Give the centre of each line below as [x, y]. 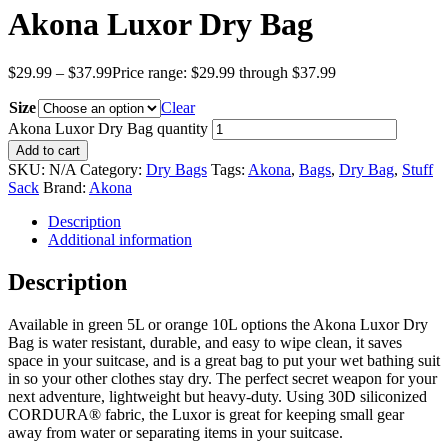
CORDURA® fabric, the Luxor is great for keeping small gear [206, 414]
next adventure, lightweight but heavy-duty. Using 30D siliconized [217, 396]
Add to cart [48, 151]
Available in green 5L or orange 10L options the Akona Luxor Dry [218, 324]
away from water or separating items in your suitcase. [175, 432]
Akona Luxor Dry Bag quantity [108, 129]
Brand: [66, 188]
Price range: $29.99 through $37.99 [224, 73]
